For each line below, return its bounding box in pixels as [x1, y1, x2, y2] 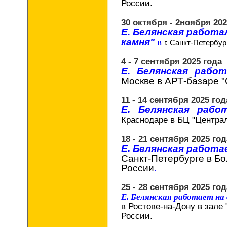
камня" [121, 36, 155, 47]
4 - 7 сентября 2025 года [121, 57, 222, 66]
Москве [121, 75, 155, 86]
